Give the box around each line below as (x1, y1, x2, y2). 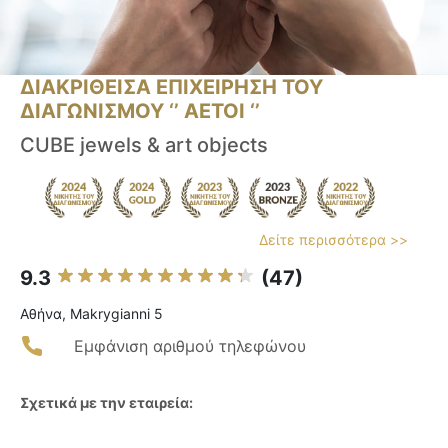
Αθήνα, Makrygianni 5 (20, 305, 163, 323)
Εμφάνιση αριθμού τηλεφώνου (74, 336, 306, 357)
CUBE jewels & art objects (20, 133, 268, 158)
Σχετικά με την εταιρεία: (20, 394, 193, 412)
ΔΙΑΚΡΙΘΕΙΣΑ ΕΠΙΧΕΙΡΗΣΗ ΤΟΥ (20, 75, 323, 100)
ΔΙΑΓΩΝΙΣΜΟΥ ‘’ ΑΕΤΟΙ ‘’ (20, 99, 260, 124)
